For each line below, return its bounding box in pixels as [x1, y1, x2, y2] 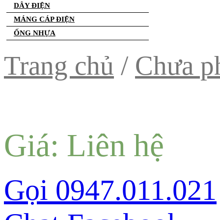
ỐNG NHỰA [14, 29, 55, 37]
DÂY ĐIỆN [14, 1, 50, 9]
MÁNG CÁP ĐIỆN [14, 15, 75, 23]
